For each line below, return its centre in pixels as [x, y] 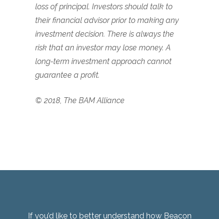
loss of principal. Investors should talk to [104, 7]
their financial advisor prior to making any [107, 20]
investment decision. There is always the [105, 34]
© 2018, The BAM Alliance [80, 100]
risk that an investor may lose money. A [103, 48]
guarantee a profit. [67, 75]
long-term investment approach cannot [103, 61]
